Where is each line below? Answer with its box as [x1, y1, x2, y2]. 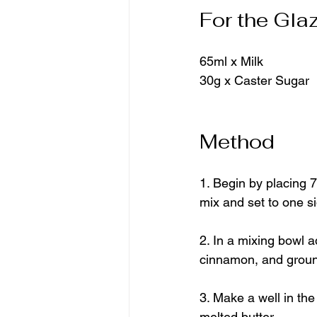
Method [200, 129, 275, 155]
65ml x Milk [200, 54, 263, 69]
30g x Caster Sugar [200, 73, 309, 88]
